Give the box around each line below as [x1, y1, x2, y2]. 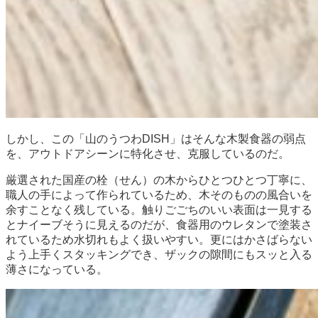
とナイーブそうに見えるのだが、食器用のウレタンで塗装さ [6, 218, 312, 231]
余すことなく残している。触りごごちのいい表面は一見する [6, 203, 312, 216]
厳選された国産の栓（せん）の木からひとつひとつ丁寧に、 [6, 173, 312, 186]
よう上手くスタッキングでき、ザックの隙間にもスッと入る [6, 248, 312, 261]
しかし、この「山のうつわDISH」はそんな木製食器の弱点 [6, 132, 306, 145]
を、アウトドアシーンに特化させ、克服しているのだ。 [6, 147, 290, 160]
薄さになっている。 [6, 263, 108, 275]
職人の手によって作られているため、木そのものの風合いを [6, 188, 312, 201]
